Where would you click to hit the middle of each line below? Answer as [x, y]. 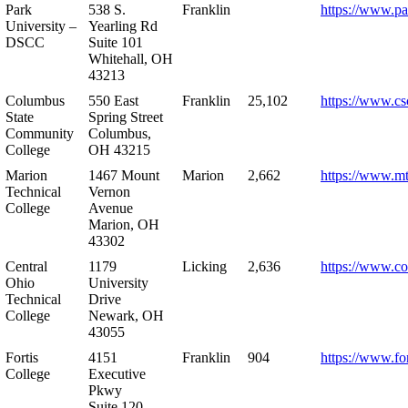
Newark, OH [126, 315]
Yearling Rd [123, 25]
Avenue [111, 208]
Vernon [109, 191]
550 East [113, 100]
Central [26, 266]
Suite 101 [116, 42]
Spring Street [126, 117]
